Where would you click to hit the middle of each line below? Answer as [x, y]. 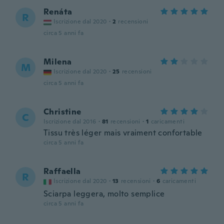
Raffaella [62, 171]
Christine [62, 112]
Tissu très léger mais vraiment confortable [123, 133]
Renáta [58, 12]
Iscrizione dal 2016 [70, 121]
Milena [58, 62]
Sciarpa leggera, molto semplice [104, 194]
